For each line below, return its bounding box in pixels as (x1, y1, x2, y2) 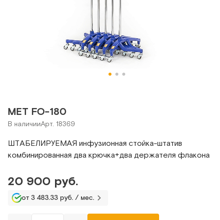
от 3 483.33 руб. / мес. (22, 193, 94, 202)
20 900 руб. (8, 174, 78, 188)
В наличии (8, 120, 41, 128)
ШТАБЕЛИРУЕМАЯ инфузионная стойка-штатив (8, 138, 182, 147)
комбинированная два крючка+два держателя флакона (8, 150, 210, 159)
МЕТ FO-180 (8, 106, 66, 117)
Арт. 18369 (41, 120, 75, 128)
